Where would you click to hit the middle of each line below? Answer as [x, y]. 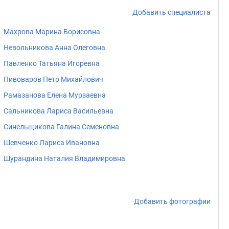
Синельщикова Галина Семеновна [61, 127]
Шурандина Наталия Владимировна [64, 158]
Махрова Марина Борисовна [52, 32]
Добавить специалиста [171, 12]
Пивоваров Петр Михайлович [53, 79]
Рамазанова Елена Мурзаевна [55, 95]
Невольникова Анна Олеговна [54, 48]
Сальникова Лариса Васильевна [59, 111]
